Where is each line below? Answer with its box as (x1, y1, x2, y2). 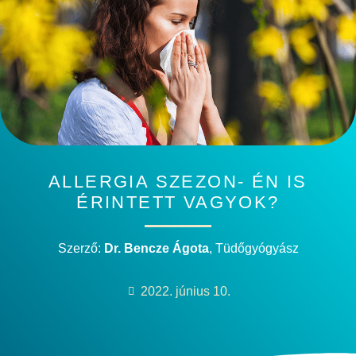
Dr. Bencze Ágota (103, 241, 209, 255)
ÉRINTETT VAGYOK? (76, 192, 280, 213)
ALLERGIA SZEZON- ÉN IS (48, 172, 308, 192)
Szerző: (57, 241, 104, 255)
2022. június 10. (141, 284, 230, 298)
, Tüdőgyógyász (208, 241, 299, 255)
